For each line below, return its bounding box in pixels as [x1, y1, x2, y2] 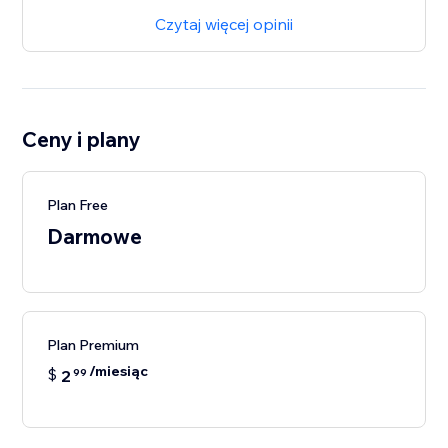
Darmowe [47, 223, 143, 250]
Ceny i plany [22, 126, 141, 153]
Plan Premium [47, 336, 140, 355]
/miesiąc [89, 362, 149, 381]
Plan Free [47, 196, 109, 215]
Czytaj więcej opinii [155, 14, 293, 35]
